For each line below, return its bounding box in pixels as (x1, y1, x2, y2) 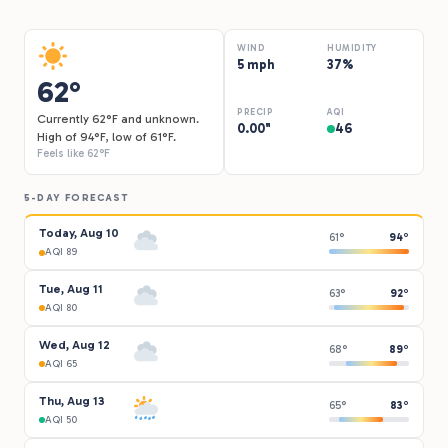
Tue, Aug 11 (39, 281, 103, 296)
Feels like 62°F (37, 146, 110, 160)
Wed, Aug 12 (39, 337, 110, 352)
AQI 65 (45, 357, 77, 370)
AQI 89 (45, 246, 77, 259)
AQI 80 (45, 301, 77, 314)
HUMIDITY (327, 43, 377, 54)
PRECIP (237, 107, 274, 118)
